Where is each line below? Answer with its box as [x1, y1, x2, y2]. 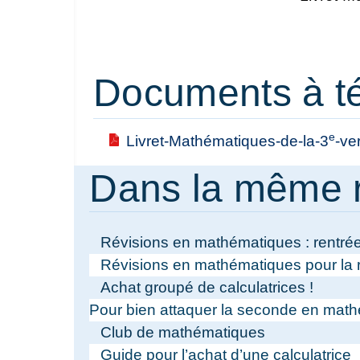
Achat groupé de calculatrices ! [100, 279, 313, 297]
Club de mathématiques [100, 324, 265, 342]
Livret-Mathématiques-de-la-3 [126, 133, 329, 150]
